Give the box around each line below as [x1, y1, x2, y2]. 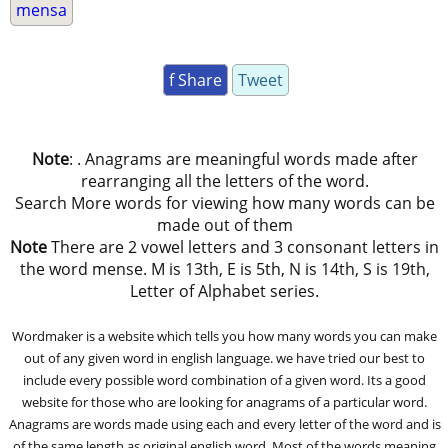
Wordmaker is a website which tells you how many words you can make [12, 326, 438, 345]
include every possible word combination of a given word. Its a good [23, 370, 427, 389]
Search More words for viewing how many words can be [14, 191, 435, 214]
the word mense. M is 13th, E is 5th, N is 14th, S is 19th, [19, 257, 430, 280]
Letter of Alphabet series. [130, 279, 320, 302]
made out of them [156, 213, 293, 236]
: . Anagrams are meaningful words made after [68, 147, 418, 170]
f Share [168, 68, 222, 91]
